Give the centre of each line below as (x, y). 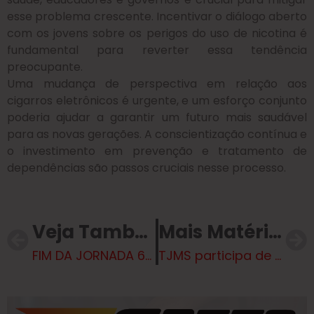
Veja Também (141, 232)
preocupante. (45, 67)
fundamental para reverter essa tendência (157, 50)
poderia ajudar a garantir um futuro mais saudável (157, 118)
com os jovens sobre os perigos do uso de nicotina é (157, 34)
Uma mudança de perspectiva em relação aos (157, 84)
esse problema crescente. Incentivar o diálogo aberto (157, 17)
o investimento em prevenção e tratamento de (157, 151)
